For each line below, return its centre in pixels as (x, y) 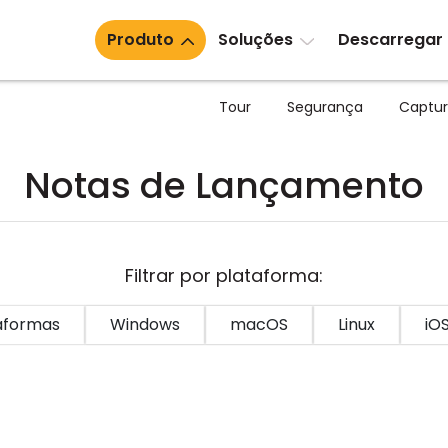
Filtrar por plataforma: (224, 275)
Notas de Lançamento (224, 185)
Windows (145, 324)
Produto (140, 39)
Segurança (325, 107)
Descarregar (390, 39)
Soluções (256, 39)
